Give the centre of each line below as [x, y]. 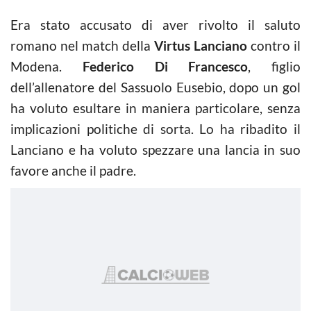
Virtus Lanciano [201, 45]
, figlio [274, 66]
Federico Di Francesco [165, 66]
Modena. [47, 66]
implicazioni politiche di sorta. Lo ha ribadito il [155, 129]
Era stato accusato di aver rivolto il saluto [155, 25]
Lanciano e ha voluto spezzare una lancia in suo [155, 150]
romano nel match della [82, 45]
